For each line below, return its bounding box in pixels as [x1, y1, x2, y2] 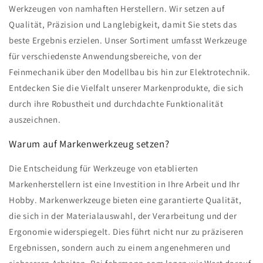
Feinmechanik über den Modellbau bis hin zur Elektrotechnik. [9, 66, 251, 78]
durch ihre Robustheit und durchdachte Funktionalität [9, 98, 224, 110]
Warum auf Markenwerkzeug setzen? [9, 137, 170, 151]
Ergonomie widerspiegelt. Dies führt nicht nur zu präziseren [9, 226, 244, 238]
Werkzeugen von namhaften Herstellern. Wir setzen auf [9, 3, 225, 15]
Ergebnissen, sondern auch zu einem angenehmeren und [9, 242, 231, 254]
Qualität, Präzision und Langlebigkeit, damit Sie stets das [9, 19, 237, 31]
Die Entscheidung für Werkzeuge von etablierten [9, 163, 198, 174]
